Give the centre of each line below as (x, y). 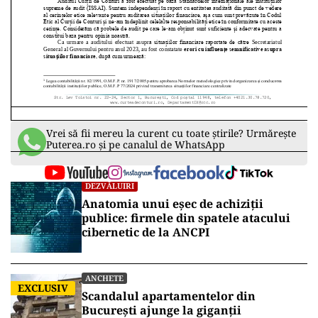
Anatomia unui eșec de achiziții (172, 204)
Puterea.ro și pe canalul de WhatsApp (136, 145)
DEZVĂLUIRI (110, 186)
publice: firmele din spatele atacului (186, 218)
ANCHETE (104, 278)
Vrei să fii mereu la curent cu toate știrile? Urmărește (171, 133)
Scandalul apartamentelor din (169, 296)
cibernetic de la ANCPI (146, 232)
